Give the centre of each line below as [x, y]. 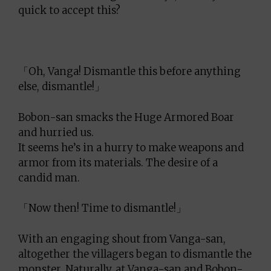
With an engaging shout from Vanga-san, [122, 239]
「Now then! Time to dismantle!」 [102, 208]
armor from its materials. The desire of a [118, 162]
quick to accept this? [69, 10]
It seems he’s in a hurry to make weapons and [131, 147]
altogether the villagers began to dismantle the [135, 254]
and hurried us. [56, 132]
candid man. [49, 178]
